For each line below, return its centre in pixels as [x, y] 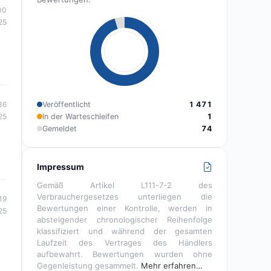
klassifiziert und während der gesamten [125, 231]
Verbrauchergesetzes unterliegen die [125, 196]
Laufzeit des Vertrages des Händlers [125, 242]
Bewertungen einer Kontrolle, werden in [125, 208]
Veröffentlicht [67, 104]
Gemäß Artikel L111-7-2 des [125, 185]
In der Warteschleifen [80, 116]
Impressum [60, 166]
